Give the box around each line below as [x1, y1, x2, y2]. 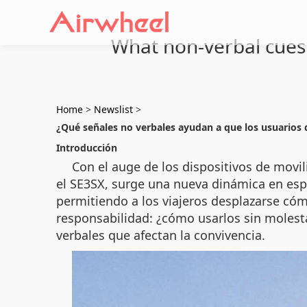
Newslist [94, 103, 133, 116]
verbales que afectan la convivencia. [56, 227, 265, 243]
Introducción [56, 141, 117, 154]
